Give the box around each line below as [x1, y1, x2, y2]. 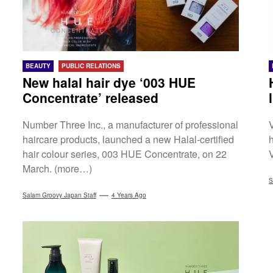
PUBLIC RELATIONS [61, 62, 121, 71]
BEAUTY [25, 62, 51, 71]
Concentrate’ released [22, 88, 158, 107]
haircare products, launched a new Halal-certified [22, 132, 234, 147]
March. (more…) [22, 161, 92, 176]
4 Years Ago [111, 191, 146, 200]
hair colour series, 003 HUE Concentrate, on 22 [22, 147, 227, 161]
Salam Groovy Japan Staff [22, 191, 96, 200]
